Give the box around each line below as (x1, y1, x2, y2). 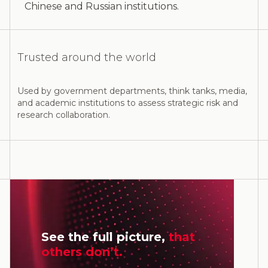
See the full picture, (41, 230, 169, 244)
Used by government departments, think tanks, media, (17, 86, 247, 96)
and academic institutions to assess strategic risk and (17, 98, 238, 108)
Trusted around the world (17, 51, 156, 64)
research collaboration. (17, 109, 110, 120)
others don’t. (41, 245, 123, 259)
